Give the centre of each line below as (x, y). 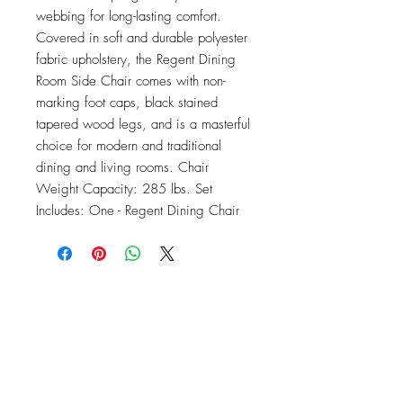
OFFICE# (45, 323)
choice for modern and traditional (129, 146)
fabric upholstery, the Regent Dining (136, 59)
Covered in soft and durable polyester (142, 38)
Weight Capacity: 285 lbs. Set (124, 189)
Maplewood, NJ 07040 (88, 388)
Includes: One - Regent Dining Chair (138, 210)
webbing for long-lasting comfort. (129, 16)
